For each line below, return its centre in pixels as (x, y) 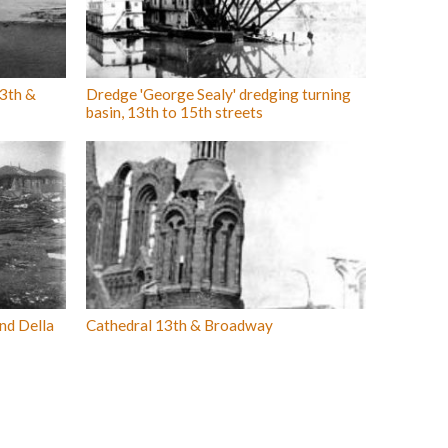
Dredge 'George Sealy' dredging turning (218, 94)
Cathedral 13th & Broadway (179, 325)
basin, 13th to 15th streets (174, 112)
